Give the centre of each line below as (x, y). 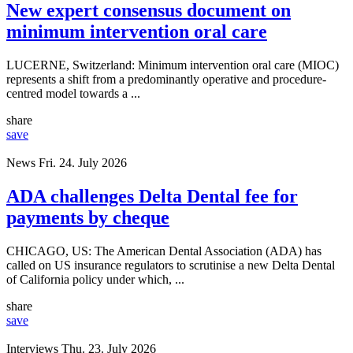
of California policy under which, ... (95, 279)
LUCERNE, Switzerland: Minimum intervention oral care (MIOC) (173, 65)
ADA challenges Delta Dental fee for (152, 196)
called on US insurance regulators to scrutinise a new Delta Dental (171, 265)
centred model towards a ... (73, 94)
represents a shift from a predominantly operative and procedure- (166, 80)
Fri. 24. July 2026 (83, 163)
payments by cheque (88, 217)
